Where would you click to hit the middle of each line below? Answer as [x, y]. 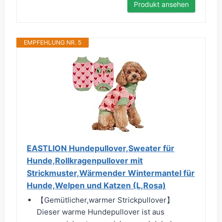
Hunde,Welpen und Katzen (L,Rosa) [96, 186]
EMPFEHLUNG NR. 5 [53, 43]
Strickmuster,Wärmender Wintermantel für [111, 173]
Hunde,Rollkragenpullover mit [85, 161]
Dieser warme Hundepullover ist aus [101, 212]
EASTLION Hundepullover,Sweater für [101, 148]
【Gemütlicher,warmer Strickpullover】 [105, 200]
